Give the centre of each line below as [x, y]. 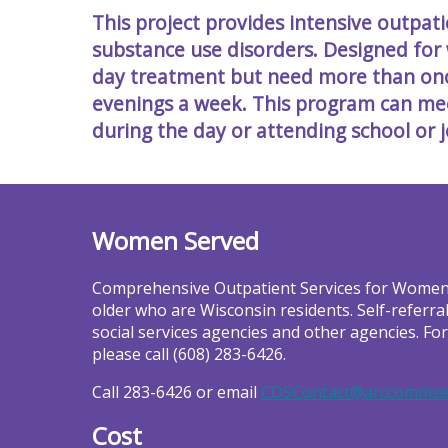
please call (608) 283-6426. [189, 353]
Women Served [175, 241]
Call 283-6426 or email [176, 391]
